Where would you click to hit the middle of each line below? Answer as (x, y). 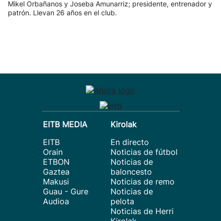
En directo (130, 142)
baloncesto (131, 172)
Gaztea (56, 172)
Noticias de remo (143, 182)
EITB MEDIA (65, 124)
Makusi (56, 182)
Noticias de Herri (142, 211)
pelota (122, 201)
